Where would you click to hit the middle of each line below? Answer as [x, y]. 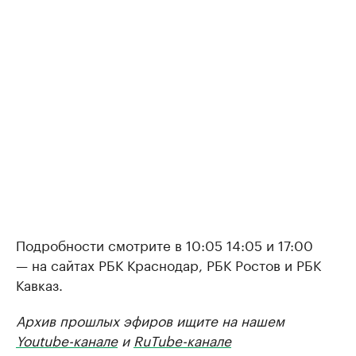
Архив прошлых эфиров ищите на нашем [150, 319]
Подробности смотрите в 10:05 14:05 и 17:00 [164, 244]
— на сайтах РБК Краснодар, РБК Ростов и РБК [168, 264]
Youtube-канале [67, 339]
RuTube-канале [182, 339]
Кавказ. [39, 284]
